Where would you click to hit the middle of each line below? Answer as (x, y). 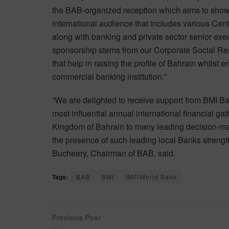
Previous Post (76, 217)
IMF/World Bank (151, 176)
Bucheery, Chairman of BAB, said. (114, 153)
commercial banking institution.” (109, 76)
